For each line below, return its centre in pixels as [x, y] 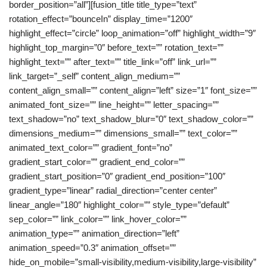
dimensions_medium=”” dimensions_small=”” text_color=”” [123, 133]
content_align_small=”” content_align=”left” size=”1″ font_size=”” [133, 90]
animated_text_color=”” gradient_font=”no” [91, 148]
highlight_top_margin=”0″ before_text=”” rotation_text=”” [116, 47]
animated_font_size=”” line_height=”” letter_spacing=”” [114, 105]
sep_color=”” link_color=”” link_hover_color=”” [98, 219]
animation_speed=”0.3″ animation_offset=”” [92, 248]
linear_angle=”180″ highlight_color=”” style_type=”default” [119, 205]
